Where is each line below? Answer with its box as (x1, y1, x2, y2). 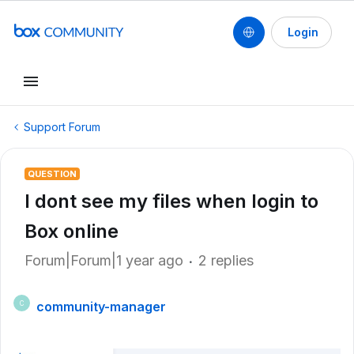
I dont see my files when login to (24, 190, 318, 213)
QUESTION (28, 168, 77, 179)
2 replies (198, 252, 254, 269)
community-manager (36, 299, 166, 314)
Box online (24, 220, 119, 243)
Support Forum (24, 120, 100, 134)
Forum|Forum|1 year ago (24, 252, 183, 269)
